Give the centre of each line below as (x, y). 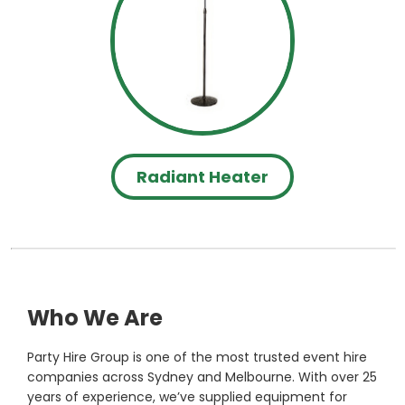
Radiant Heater (202, 177)
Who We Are (95, 318)
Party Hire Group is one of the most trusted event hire (197, 358)
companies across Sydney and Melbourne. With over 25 (202, 377)
